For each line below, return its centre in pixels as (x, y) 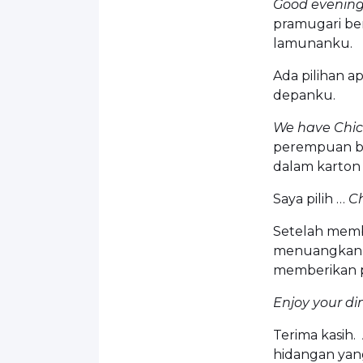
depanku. (304, 95)
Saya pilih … (311, 199)
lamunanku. (313, 43)
